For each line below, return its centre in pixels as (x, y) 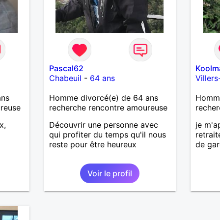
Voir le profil (110, 173)
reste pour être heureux (93, 144)
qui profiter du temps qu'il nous (107, 134)
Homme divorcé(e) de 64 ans (103, 97)
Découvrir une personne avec (103, 124)
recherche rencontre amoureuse (108, 107)
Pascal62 (66, 68)
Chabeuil (65, 78)
